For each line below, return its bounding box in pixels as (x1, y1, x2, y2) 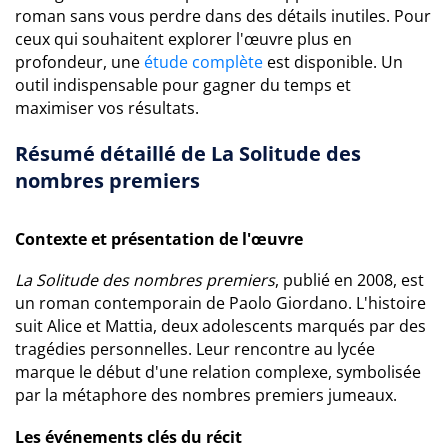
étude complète (144, 51, 263, 73)
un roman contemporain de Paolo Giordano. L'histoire (15, 292, 426, 314)
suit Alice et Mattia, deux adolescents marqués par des (15, 315, 426, 337)
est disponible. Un (263, 51, 403, 73)
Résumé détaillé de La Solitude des (15, 140, 361, 167)
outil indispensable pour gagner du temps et (15, 74, 351, 96)
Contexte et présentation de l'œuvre (15, 228, 303, 250)
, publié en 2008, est (275, 269, 424, 291)
